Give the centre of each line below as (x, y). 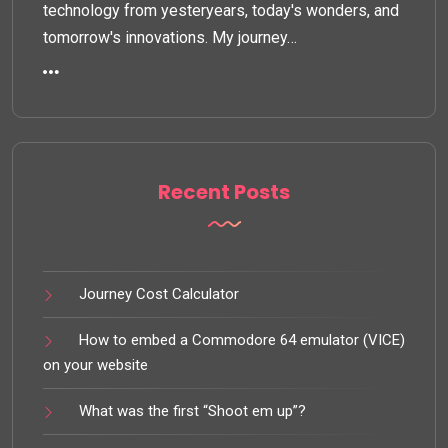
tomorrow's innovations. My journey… (170, 37)
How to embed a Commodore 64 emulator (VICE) (242, 339)
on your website (95, 364)
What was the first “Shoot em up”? (192, 410)
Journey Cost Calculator (159, 293)
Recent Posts (224, 191)
